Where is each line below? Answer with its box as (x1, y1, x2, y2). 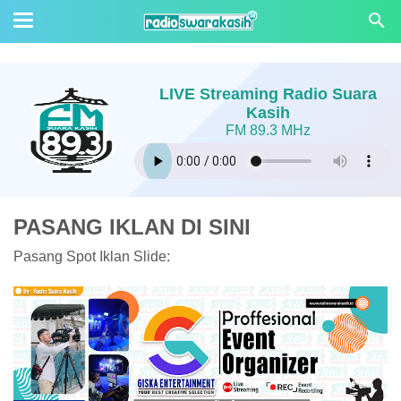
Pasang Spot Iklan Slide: (13, 248, 170, 264)
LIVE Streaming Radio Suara (158, 85, 377, 103)
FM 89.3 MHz (225, 123, 311, 138)
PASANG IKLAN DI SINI (13, 215, 251, 239)
